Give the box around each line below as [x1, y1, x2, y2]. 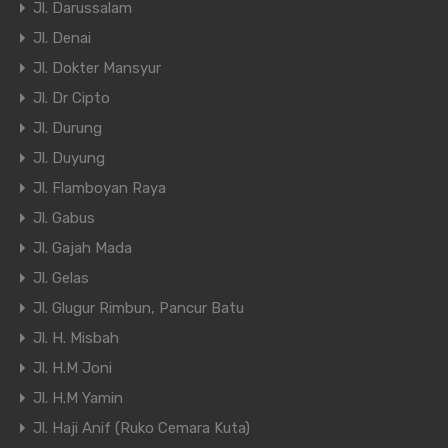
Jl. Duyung [33, 149, 105, 168]
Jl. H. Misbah [33, 329, 119, 348]
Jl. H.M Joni [33, 359, 112, 378]
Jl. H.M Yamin [33, 389, 123, 408]
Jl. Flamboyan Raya [33, 179, 166, 198]
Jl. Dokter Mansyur [33, 59, 161, 78]
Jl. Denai [33, 29, 91, 48]
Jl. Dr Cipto [33, 89, 110, 108]
